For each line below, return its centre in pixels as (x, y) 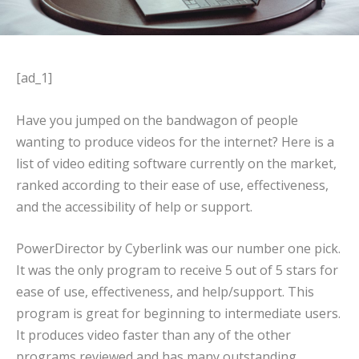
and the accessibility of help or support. (134, 206)
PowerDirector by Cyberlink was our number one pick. (178, 249)
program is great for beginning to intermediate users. (178, 314)
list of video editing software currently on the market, (176, 163)
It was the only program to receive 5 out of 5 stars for (177, 270)
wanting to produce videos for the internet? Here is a (175, 141)
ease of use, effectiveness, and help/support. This (165, 292)
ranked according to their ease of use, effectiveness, (172, 185)
